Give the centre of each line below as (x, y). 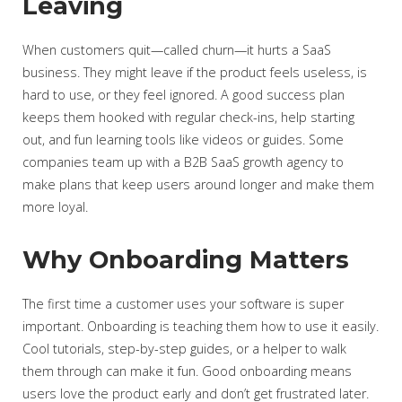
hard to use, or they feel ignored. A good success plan (184, 95)
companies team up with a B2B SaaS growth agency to (183, 162)
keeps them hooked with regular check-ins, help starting (188, 117)
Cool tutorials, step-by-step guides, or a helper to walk (184, 349)
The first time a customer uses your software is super (183, 304)
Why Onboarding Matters (186, 260)
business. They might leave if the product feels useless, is (195, 72)
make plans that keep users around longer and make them (198, 184)
